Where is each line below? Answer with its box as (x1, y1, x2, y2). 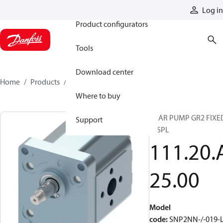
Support (76, 114, 103, 124)
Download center (76, 67, 133, 77)
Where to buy (76, 91, 120, 101)
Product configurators (76, 19, 148, 29)
